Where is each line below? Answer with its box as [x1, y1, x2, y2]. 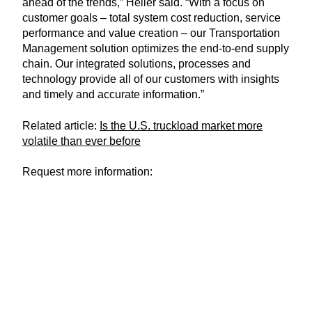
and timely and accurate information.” [22, 88, 204, 101]
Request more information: [22, 165, 153, 178]
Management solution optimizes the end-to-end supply [22, 42, 289, 55]
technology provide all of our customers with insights [22, 73, 279, 86]
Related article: [22, 119, 100, 132]
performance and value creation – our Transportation [22, 27, 280, 40]
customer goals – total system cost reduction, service [22, 12, 281, 24]
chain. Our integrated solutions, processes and [22, 58, 251, 70]
